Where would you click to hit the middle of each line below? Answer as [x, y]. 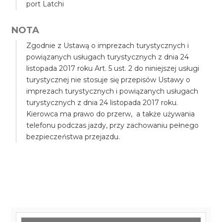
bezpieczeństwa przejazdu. [73, 137]
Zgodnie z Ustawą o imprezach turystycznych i [108, 46]
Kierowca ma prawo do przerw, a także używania [111, 114]
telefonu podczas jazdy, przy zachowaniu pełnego [113, 125]
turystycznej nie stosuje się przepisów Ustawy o [109, 80]
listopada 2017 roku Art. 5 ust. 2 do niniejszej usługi [113, 68]
